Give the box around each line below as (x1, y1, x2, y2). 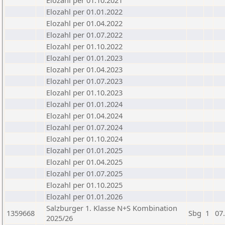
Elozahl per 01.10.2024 (46, 134, 123, 144)
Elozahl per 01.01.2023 (46, 53, 123, 63)
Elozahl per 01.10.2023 (46, 87, 123, 97)
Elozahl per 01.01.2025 (46, 145, 123, 155)
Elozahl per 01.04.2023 (46, 64, 123, 74)
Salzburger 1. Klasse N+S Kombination (46, 203, 177, 213)
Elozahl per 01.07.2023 (46, 76, 123, 86)
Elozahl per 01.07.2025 (46, 168, 123, 178)
